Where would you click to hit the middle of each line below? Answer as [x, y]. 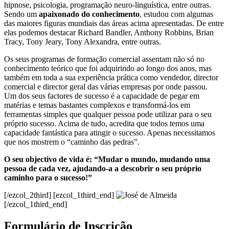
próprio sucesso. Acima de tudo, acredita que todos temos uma [104, 124]
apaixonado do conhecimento [89, 14]
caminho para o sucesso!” [48, 178]
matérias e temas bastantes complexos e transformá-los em [97, 105]
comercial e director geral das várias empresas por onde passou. [106, 87]
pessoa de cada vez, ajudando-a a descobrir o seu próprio [103, 169]
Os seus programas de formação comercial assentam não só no [104, 59]
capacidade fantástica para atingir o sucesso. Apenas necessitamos [110, 133]
